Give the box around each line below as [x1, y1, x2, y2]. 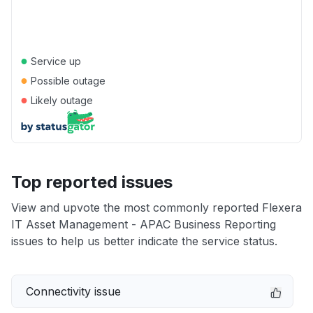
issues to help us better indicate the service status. [11, 234, 277, 248]
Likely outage [28, 94, 93, 106]
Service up [28, 55, 81, 67]
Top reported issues [11, 172, 173, 192]
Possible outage [28, 75, 105, 87]
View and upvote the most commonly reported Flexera [11, 201, 302, 214]
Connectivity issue [26, 284, 121, 298]
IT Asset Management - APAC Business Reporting [11, 217, 276, 231]
